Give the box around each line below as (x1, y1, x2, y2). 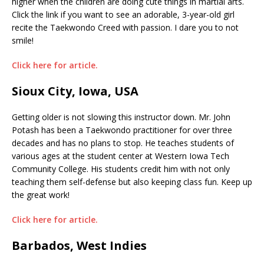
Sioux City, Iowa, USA (12, 82, 138, 99)
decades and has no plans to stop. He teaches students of (12, 137, 234, 148)
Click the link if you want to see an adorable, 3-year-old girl (12, 8, 235, 20)
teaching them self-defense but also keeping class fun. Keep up (12, 176, 252, 187)
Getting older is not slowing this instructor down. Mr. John (12, 111, 230, 123)
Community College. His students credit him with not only (12, 163, 230, 174)
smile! (12, 34, 34, 46)
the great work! (12, 189, 70, 200)
